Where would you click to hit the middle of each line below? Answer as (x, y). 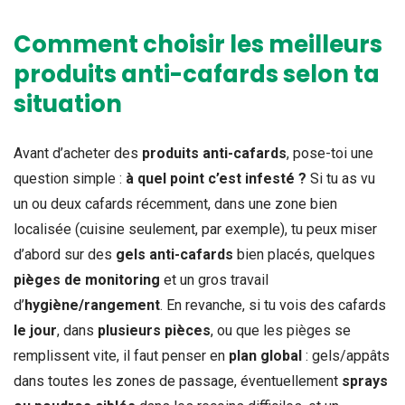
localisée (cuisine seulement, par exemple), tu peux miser (195, 230)
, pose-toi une (330, 154)
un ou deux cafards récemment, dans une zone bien (175, 204)
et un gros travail (214, 280)
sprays (365, 381)
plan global (265, 356)
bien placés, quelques (304, 255)
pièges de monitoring (87, 280)
